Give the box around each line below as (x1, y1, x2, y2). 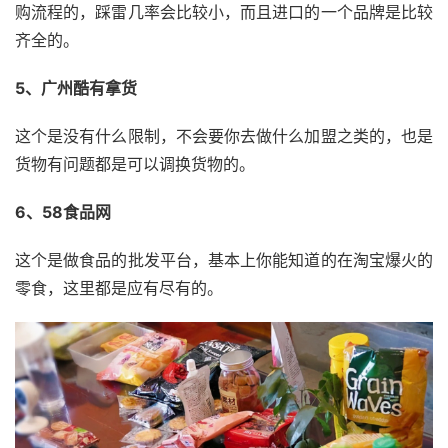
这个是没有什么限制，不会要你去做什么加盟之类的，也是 (15, 126, 433, 147)
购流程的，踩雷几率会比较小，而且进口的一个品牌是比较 (15, 2, 433, 23)
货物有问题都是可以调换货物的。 (15, 154, 255, 175)
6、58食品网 (15, 202, 111, 223)
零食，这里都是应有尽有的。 (15, 278, 223, 299)
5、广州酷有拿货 (15, 78, 137, 99)
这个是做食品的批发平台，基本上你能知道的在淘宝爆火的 (15, 250, 433, 271)
